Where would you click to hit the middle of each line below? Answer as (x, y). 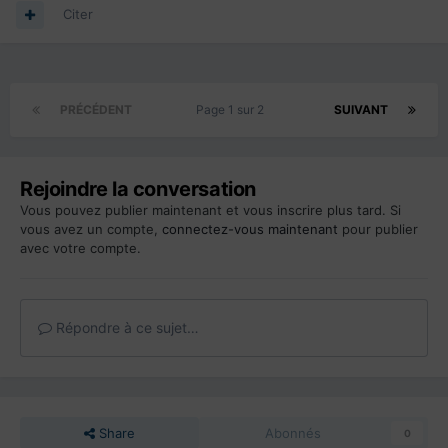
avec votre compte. (80, 248)
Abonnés (293, 433)
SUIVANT (361, 110)
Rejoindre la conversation (138, 189)
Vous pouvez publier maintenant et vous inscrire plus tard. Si (210, 210)
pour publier (378, 229)
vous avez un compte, (91, 229)
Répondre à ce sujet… (125, 328)
